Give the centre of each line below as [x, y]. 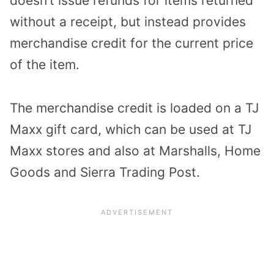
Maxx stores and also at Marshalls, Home [135, 151]
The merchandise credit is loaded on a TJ [134, 108]
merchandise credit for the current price [131, 43]
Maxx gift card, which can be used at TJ [131, 130]
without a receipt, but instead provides [128, 22]
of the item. [45, 65]
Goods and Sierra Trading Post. [105, 172]
